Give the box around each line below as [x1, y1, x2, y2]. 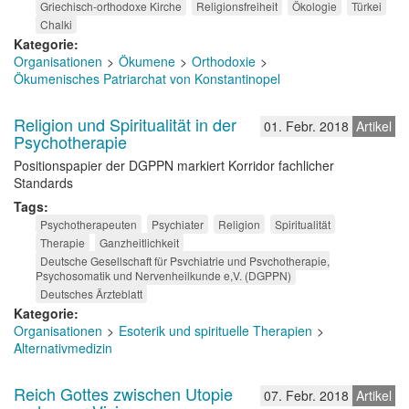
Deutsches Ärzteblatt [40, 286, 142, 301]
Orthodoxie [192, 52, 256, 70]
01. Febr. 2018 [264, 117, 349, 135]
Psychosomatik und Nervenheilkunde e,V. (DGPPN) [36, 267, 291, 283]
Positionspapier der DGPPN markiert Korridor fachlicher [14, 156, 334, 174]
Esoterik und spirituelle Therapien [119, 321, 312, 340]
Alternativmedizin [14, 339, 112, 357]
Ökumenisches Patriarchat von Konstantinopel [14, 69, 280, 88]
